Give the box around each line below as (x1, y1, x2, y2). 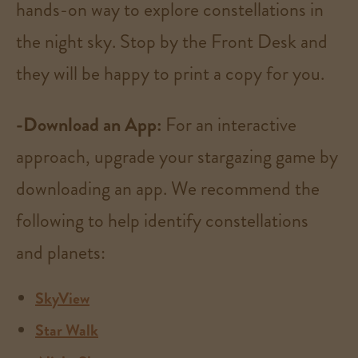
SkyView (35, 286, 89, 310)
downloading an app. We (16, 174, 197, 202)
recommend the (197, 174, 320, 202)
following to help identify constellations (16, 206, 308, 234)
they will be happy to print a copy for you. (16, 59, 324, 87)
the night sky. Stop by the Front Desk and (16, 27, 328, 55)
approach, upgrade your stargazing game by (16, 142, 338, 170)
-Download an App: (16, 110, 165, 138)
